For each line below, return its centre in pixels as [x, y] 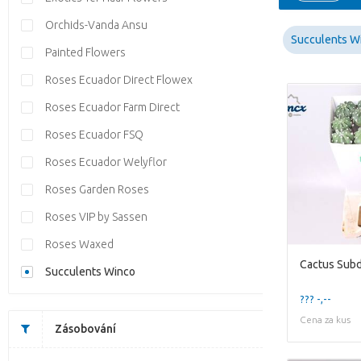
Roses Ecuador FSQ [94, 135]
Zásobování [85, 329]
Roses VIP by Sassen [96, 217]
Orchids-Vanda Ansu [96, 25]
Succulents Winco [90, 272]
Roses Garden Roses [97, 189]
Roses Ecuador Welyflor [106, 162]
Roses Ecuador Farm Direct [112, 107]
